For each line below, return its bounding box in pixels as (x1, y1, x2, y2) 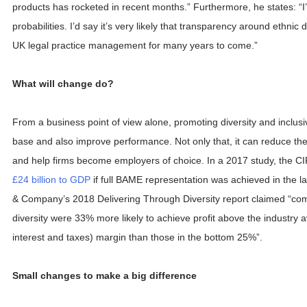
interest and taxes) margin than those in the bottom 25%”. (12, 231, 262, 243)
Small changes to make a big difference (12, 270, 197, 281)
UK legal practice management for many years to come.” (12, 39, 258, 51)
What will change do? (12, 77, 114, 89)
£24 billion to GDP (12, 173, 90, 185)
